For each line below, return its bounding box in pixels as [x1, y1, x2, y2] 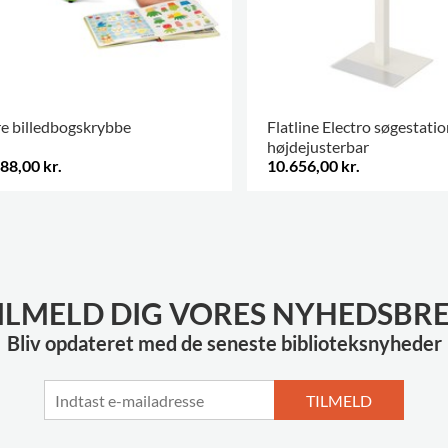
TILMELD [306, 390, 372, 410]
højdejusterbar [266, 137, 369, 157]
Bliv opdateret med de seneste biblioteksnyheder [6, 331, 442, 356]
